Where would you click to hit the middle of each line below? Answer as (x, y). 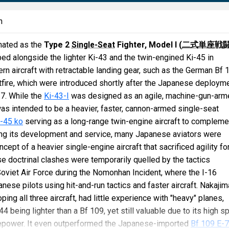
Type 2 (58, 45)
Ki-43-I (56, 96)
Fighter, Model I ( (148, 45)
